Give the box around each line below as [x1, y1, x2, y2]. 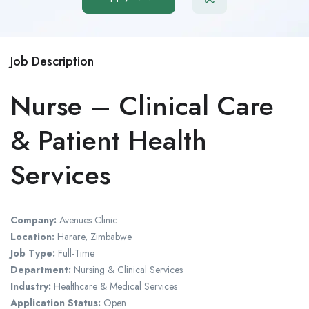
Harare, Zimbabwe [54, 230, 132, 244]
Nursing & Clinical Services [71, 263, 183, 277]
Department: [10, 263, 71, 277]
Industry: [10, 279, 51, 294]
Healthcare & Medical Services [51, 279, 177, 294]
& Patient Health [10, 121, 207, 161]
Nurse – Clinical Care [10, 86, 274, 126]
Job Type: [10, 246, 55, 261]
